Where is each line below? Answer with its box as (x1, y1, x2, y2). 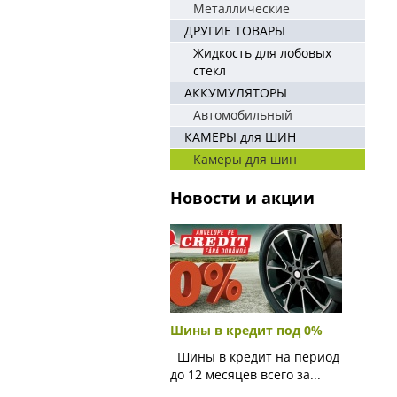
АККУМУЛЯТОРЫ (184, 84, 287, 101)
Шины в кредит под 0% (170, 322, 323, 339)
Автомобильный (193, 106, 292, 123)
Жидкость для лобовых (193, 44, 331, 61)
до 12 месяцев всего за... (170, 366, 321, 383)
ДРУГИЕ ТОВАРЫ (184, 22, 285, 39)
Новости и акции (170, 187, 315, 208)
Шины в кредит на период (170, 348, 339, 365)
